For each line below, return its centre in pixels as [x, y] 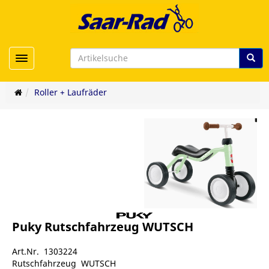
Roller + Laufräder [70, 92]
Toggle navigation [57, 58]
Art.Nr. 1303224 [45, 252]
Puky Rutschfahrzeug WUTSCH [103, 227]
